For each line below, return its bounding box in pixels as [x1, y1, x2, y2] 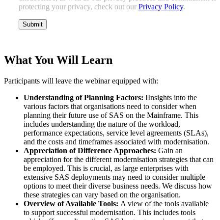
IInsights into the [145, 93, 197, 102]
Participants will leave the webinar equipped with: [4, 77, 158, 85]
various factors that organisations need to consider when [24, 102, 196, 111]
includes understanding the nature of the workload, [24, 120, 180, 129]
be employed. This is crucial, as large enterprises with [24, 164, 189, 173]
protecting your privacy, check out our [19, 2, 138, 11]
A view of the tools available [120, 199, 209, 208]
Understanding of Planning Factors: [24, 93, 145, 102]
